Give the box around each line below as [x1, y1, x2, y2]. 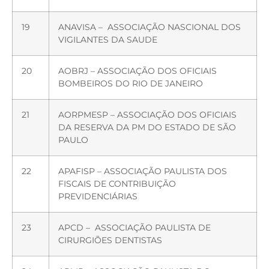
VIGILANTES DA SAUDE [58, 34, 157, 45]
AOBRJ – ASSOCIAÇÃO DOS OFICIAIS [58, 65, 217, 76]
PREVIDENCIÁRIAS [58, 190, 138, 202]
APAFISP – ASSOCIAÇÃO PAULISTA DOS [58, 165, 227, 177]
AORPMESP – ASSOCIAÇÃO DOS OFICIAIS [58, 109, 237, 120]
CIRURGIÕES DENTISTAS [58, 234, 162, 246]
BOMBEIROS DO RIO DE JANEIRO [58, 77, 203, 89]
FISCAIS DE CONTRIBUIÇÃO [58, 178, 176, 189]
